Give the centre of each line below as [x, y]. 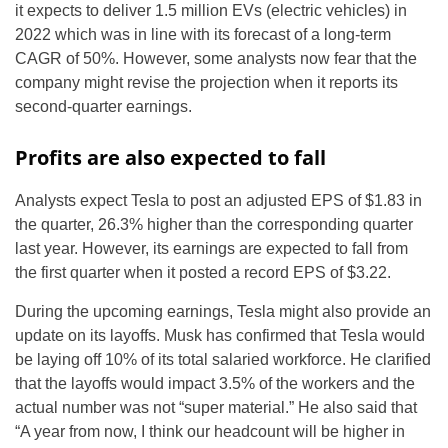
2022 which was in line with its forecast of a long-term [203, 34]
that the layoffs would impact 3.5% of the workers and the [215, 383]
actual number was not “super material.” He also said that [216, 407]
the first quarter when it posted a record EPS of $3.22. [203, 272]
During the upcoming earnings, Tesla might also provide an [223, 311]
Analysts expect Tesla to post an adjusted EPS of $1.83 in [218, 200]
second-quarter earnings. [103, 106]
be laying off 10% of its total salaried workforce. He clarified [223, 359]
